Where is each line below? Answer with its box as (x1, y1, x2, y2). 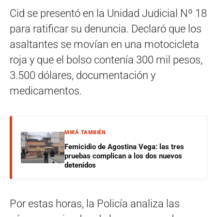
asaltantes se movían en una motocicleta (10, 38, 199, 50)
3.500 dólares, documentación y (10, 69, 155, 81)
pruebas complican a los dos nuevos (64, 151, 182, 160)
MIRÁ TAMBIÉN (64, 129, 106, 136)
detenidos (64, 160, 96, 170)
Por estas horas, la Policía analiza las (10, 197, 180, 210)
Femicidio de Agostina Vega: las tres (64, 142, 184, 151)
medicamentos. (10, 84, 82, 97)
